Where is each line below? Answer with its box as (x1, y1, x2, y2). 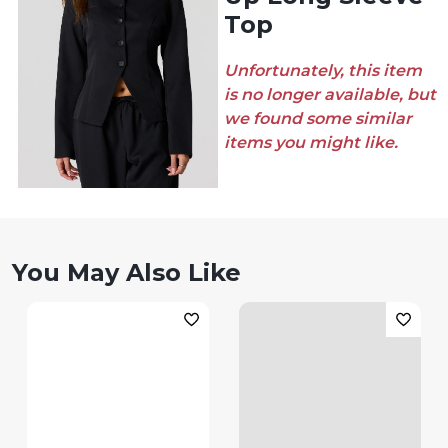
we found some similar (224, 109, 412, 128)
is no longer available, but (224, 85, 436, 104)
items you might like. (224, 133, 398, 152)
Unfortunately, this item (224, 61, 422, 80)
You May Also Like (12, 258, 241, 287)
